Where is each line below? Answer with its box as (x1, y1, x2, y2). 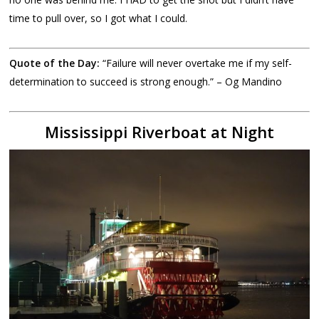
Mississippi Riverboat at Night (44, 120, 274, 142)
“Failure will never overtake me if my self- (103, 56, 293, 70)
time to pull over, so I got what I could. (9, 11, 188, 25)
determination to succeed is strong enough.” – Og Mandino (9, 74, 283, 88)
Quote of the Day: (9, 56, 103, 70)
